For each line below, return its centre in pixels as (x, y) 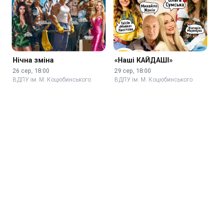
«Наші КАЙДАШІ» (144, 60)
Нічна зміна (33, 60)
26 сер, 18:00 (31, 70)
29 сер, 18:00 (133, 70)
